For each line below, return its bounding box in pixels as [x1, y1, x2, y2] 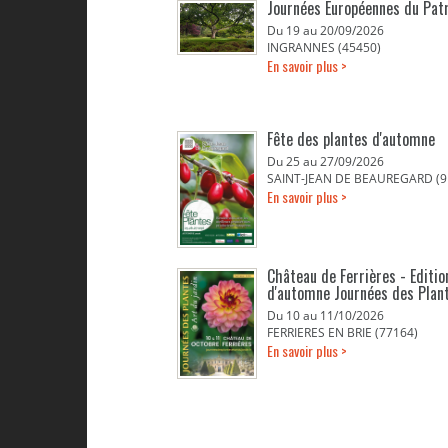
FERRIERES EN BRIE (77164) [267, 324, 418, 341]
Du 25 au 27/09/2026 [267, 153, 384, 170]
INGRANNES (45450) [267, 39, 381, 56]
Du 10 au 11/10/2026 [267, 307, 384, 324]
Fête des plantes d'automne [267, 127, 435, 151]
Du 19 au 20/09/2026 [267, 22, 384, 39]
